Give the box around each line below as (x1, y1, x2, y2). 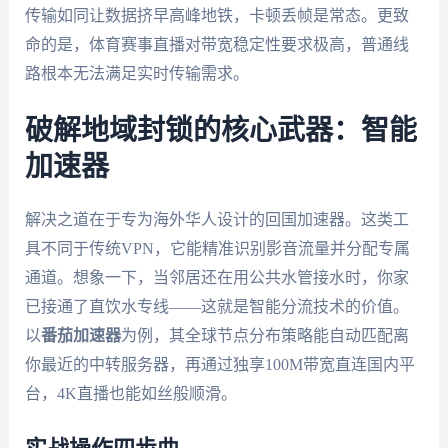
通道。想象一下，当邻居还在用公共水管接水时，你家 (24, 269, 409, 287)
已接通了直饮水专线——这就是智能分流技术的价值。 (24, 298, 409, 316)
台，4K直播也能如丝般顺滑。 (24, 385, 237, 403)
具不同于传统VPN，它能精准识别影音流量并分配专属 (24, 240, 410, 258)
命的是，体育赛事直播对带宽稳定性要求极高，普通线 (24, 35, 409, 53)
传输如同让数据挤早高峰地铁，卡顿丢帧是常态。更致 (24, 6, 409, 24)
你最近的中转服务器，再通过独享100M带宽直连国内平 (24, 356, 415, 374)
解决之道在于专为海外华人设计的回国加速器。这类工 (24, 211, 409, 229)
